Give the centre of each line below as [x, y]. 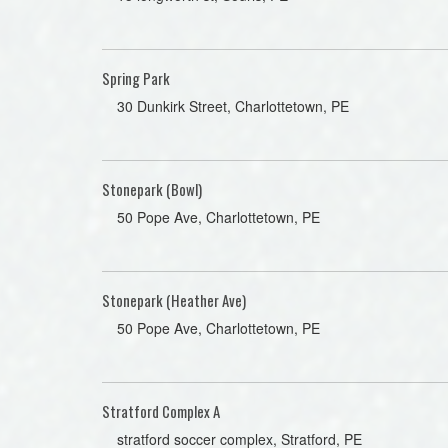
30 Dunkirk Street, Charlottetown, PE [233, 106]
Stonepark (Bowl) [152, 189]
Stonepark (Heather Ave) [174, 300]
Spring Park [136, 78]
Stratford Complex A [161, 411]
